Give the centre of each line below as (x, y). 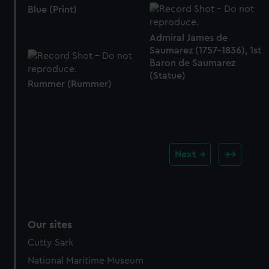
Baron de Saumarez (192, 63)
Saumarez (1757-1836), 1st (205, 51)
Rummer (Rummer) (70, 84)
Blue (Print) (53, 10)
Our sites (50, 224)
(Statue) (167, 76)
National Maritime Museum (86, 260)
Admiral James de (188, 38)
